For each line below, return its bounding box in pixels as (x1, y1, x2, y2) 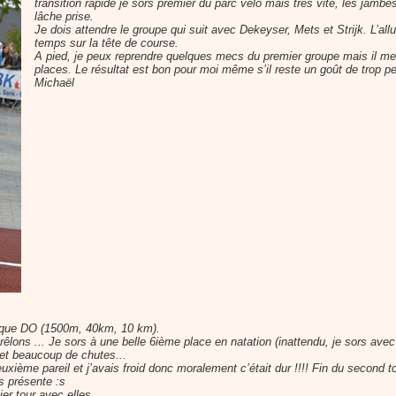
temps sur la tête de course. (34, 35, 179, 49)
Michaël (34, 75, 74, 89)
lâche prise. (34, 9, 94, 23)
